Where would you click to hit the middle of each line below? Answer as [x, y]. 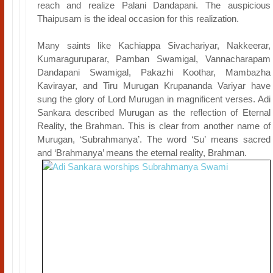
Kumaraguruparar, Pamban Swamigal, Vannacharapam [154, 59]
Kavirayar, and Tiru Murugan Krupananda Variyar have [154, 86]
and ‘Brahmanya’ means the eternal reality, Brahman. [142, 153]
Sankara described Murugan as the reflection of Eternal [154, 112]
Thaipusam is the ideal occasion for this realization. [139, 19]
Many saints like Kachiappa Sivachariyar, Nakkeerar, [154, 45]
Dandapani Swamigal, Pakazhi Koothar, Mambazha [154, 72]
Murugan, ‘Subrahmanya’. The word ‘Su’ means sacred [154, 139]
